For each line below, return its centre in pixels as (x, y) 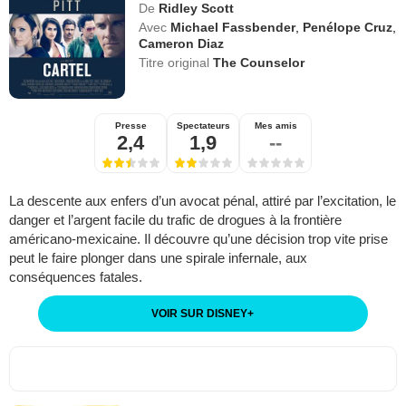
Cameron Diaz (182, 43)
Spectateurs (203, 125)
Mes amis (275, 125)
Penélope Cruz (348, 27)
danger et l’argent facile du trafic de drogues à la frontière (175, 219)
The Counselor (259, 62)
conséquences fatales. (76, 276)
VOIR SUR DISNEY (200, 313)
